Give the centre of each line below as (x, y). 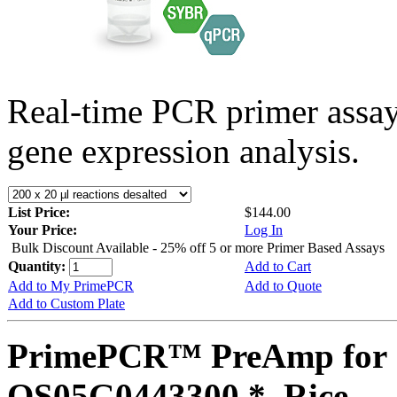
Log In (264, 230)
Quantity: (39, 266)
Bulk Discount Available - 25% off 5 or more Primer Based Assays (198, 247)
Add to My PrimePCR (71, 285)
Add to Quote (283, 285)
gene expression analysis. (183, 151)
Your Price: (43, 230)
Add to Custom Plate (66, 303)
